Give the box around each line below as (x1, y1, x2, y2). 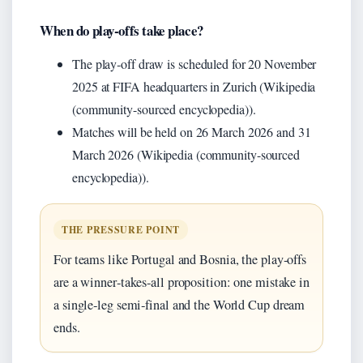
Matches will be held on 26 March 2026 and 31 (72, 122, 311, 140)
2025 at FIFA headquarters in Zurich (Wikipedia (72, 77, 316, 95)
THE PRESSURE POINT (62, 222, 180, 237)
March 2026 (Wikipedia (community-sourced (72, 145, 300, 163)
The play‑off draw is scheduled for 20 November (72, 54, 317, 72)
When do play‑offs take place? (40, 19, 203, 41)
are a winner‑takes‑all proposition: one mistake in (53, 272, 310, 291)
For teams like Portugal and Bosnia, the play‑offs (53, 250, 307, 268)
